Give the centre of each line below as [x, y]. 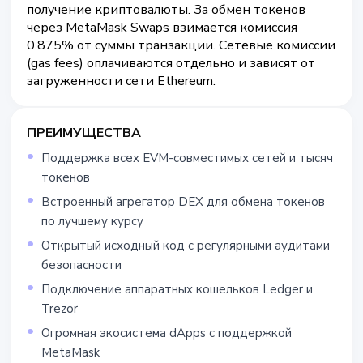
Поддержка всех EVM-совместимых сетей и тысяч [187, 158]
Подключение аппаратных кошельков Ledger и [177, 289]
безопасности [81, 265]
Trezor [60, 309]
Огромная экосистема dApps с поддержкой [167, 333]
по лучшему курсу [92, 221]
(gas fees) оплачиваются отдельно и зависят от [171, 63]
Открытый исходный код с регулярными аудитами [186, 246]
